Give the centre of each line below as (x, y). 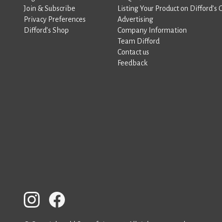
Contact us (133, 52)
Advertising (135, 19)
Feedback (133, 63)
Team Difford (139, 41)
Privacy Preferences (55, 19)
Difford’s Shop (46, 30)
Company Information (152, 30)
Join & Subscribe (50, 8)
